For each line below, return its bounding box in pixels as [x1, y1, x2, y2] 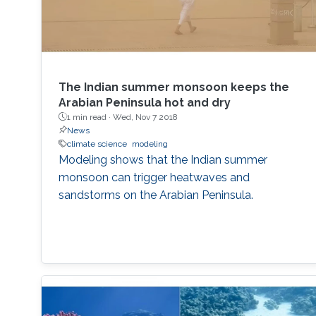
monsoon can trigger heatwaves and [58, 170, 250, 184]
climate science [66, 138, 127, 149]
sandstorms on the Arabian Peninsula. [58, 188, 253, 202]
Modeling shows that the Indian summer [58, 152, 267, 166]
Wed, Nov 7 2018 [112, 111, 178, 122]
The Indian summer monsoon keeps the [58, 80, 289, 94]
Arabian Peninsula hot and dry [58, 95, 231, 109]
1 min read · [66, 111, 113, 122]
